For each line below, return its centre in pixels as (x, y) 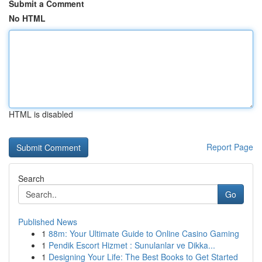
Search (31, 178)
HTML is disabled (41, 114)
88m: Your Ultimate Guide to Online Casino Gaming (144, 233)
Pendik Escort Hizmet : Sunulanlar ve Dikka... (132, 245)
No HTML (27, 18)
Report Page (230, 147)
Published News (48, 222)
